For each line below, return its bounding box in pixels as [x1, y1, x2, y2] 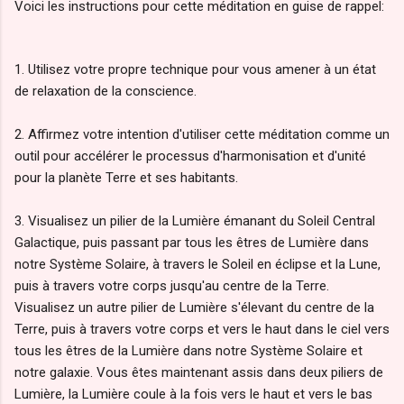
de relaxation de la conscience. [14, 83, 197, 99]
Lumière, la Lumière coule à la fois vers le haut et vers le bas [14, 386, 372, 402]
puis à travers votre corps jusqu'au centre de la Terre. [14, 278, 329, 294]
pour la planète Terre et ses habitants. [14, 170, 238, 186]
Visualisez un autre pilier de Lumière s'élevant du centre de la [14, 299, 374, 316]
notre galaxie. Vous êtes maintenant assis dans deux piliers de [14, 364, 383, 381]
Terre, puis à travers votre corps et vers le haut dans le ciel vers [14, 321, 390, 337]
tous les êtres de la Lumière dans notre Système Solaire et [14, 343, 363, 359]
